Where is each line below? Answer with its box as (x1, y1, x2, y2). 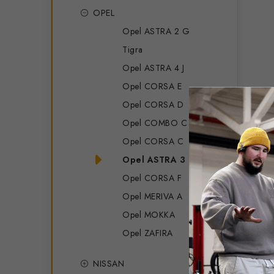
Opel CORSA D (122, 98, 183, 111)
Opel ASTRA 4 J (122, 61, 184, 74)
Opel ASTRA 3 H (122, 153, 195, 166)
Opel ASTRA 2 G (122, 24, 190, 37)
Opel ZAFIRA (122, 226, 173, 239)
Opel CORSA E (122, 80, 182, 92)
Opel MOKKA (122, 208, 175, 221)
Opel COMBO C (122, 116, 187, 129)
